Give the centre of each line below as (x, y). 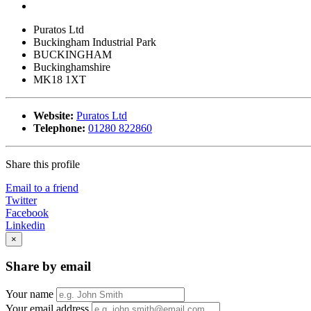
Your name (30, 294)
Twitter (21, 200)
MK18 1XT (60, 79)
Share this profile (43, 164)
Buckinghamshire (72, 67)
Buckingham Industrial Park (95, 42)
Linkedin (25, 225)
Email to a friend (42, 187)
